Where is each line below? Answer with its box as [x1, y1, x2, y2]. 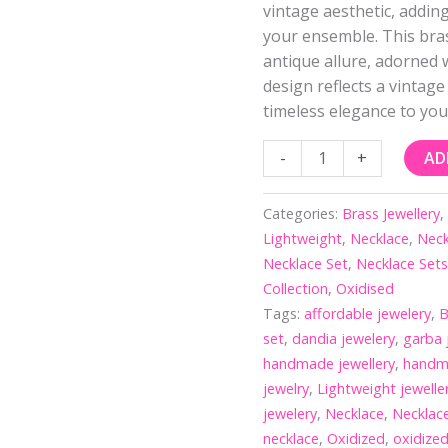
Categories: [263, 203, 343, 223]
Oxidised [336, 278, 395, 298]
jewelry [263, 378, 310, 398]
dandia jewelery [292, 328, 396, 348]
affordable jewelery [304, 303, 432, 323]
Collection [263, 278, 329, 298]
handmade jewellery [263, 353, 396, 373]
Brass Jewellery [342, 203, 441, 223]
